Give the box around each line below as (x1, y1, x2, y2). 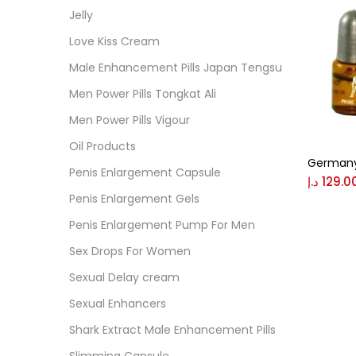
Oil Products (69, 138, 136, 154)
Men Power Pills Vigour (69, 112, 190, 128)
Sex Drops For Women (69, 243, 191, 259)
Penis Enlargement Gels (69, 191, 199, 207)
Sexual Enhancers (69, 296, 166, 311)
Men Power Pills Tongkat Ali (69, 86, 216, 102)
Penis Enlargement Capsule (69, 164, 221, 180)
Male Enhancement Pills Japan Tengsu (69, 60, 282, 75)
